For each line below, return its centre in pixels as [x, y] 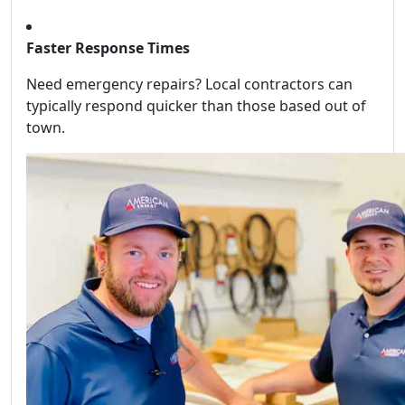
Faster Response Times [108, 47]
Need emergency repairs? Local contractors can [189, 84]
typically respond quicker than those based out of [196, 105]
